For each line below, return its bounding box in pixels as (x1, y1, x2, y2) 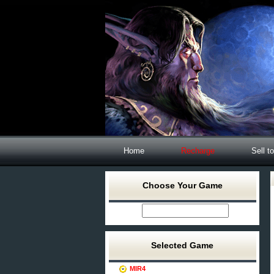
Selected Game (151, 240, 213, 250)
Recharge (181, 146, 215, 155)
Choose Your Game (142, 180, 223, 190)
